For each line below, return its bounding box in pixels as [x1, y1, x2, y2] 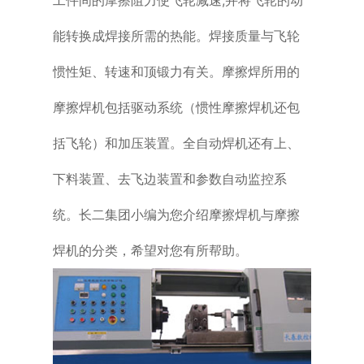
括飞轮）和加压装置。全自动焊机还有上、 [52, 134, 300, 151]
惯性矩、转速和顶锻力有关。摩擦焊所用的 [52, 63, 300, 80]
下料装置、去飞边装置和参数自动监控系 [52, 170, 287, 187]
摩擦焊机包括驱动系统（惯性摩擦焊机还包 [52, 98, 300, 115]
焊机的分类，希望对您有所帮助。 [52, 241, 248, 258]
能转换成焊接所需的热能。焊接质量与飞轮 [52, 27, 300, 44]
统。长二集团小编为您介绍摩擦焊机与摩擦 [52, 206, 300, 223]
